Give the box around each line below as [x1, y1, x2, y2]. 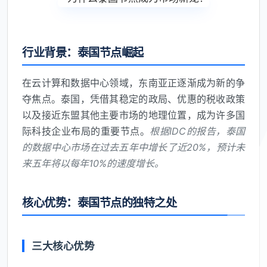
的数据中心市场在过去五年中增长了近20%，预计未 [22, 141, 245, 154]
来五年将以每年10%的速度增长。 [22, 157, 164, 170]
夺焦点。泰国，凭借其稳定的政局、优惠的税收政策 [22, 93, 245, 105]
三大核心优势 [32, 240, 95, 253]
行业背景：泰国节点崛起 [22, 45, 144, 60]
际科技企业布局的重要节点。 [22, 125, 150, 138]
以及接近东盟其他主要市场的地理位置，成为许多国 [22, 109, 245, 122]
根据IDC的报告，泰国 [150, 125, 246, 138]
